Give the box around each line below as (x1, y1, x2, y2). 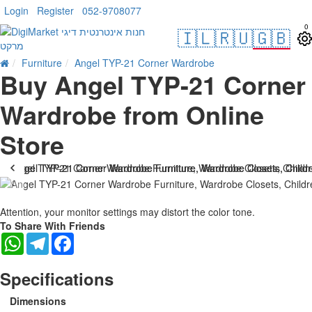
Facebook (74, 231, 118, 245)
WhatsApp (24, 231, 69, 245)
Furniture (22, 56, 62, 70)
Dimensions (10, 293, 66, 308)
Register (37, 3, 74, 17)
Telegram (49, 231, 91, 245)
